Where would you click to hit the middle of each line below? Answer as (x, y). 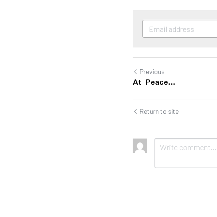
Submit (177, 209)
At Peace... (154, 82)
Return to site (159, 111)
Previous (152, 71)
